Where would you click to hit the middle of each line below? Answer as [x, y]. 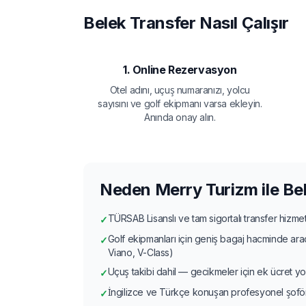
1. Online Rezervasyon [180, 69]
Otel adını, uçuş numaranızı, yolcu [180, 89]
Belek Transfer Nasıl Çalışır [186, 23]
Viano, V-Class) [140, 252]
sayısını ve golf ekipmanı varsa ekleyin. [180, 103]
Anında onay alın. [180, 117]
